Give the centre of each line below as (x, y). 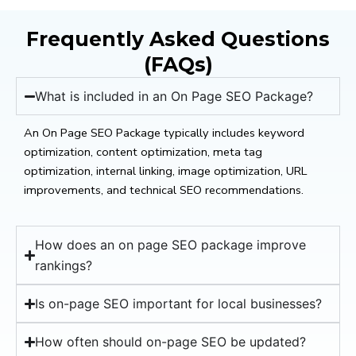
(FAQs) (178, 65)
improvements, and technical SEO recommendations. (164, 190)
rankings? (64, 266)
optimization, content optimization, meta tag (143, 152)
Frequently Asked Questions (178, 39)
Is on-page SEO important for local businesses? (179, 304)
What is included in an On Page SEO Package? (174, 97)
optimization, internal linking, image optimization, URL (165, 171)
